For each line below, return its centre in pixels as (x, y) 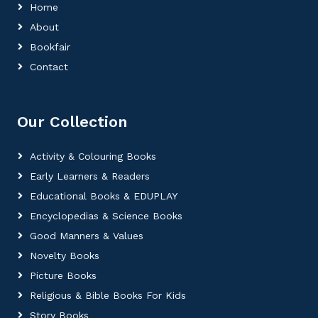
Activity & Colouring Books (93, 156)
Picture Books (63, 275)
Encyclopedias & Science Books (106, 216)
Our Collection (72, 122)
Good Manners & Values (87, 236)
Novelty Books (65, 256)
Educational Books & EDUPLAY (104, 196)
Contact (49, 67)
